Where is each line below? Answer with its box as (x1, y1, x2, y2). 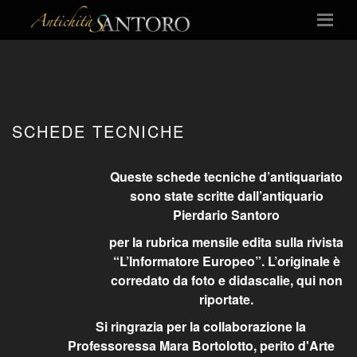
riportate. (199, 290, 253, 308)
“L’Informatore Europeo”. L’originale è (112, 252, 340, 270)
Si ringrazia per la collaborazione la (96, 317, 307, 335)
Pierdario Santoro (173, 206, 280, 224)
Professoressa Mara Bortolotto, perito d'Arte (67, 336, 335, 355)
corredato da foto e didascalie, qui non (110, 271, 343, 289)
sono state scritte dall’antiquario (129, 186, 324, 205)
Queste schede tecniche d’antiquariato (110, 167, 343, 186)
